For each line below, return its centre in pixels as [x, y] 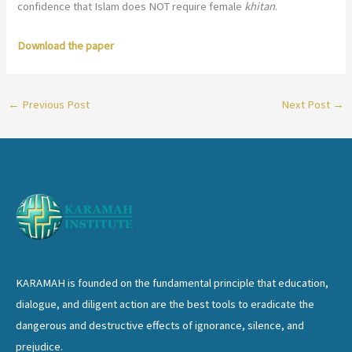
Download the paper [66, 46]
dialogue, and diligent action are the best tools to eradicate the [165, 304]
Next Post [307, 104]
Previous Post [54, 104]
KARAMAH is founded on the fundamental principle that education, [172, 282]
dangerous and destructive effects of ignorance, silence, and [160, 325]
